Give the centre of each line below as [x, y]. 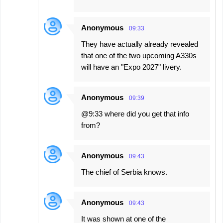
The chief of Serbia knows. [124, 172]
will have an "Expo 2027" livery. [131, 67]
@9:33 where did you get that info [135, 114]
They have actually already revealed [140, 44]
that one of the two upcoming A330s [139, 56]
